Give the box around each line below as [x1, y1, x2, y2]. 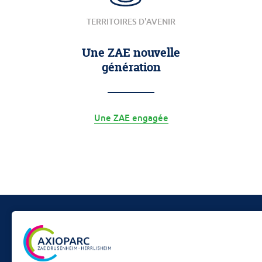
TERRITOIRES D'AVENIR [87, 16, 175, 26]
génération [101, 59, 161, 75]
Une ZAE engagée [94, 112, 168, 123]
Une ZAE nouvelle [82, 44, 180, 60]
